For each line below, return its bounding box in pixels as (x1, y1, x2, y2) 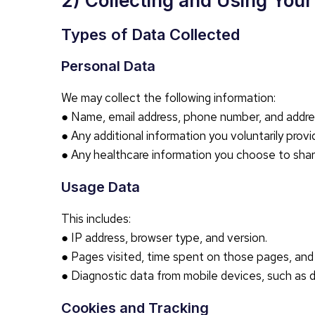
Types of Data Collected (61, 25, 240, 44)
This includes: (61, 211, 131, 226)
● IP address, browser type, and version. (61, 230, 267, 245)
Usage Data (61, 179, 140, 195)
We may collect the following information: (61, 90, 276, 105)
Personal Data (61, 58, 155, 75)
